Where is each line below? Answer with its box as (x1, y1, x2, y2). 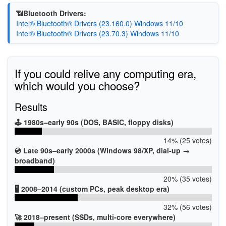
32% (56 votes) (163, 201, 212, 212)
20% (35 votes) (163, 173, 212, 184)
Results (14, 99, 47, 114)
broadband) (14, 155, 55, 165)
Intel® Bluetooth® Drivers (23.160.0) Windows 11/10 (16, 18, 183, 28)
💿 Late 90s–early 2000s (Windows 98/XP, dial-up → (14, 145, 190, 155)
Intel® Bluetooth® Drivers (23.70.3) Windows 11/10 (16, 28, 179, 38)
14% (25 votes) (163, 135, 212, 145)
